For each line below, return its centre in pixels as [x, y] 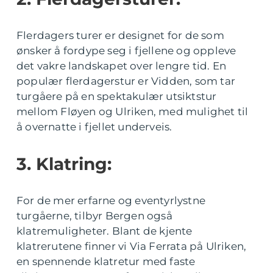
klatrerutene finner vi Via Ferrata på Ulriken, [132, 246]
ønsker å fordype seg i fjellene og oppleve [126, 51]
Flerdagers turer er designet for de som [120, 35]
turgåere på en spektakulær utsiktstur [117, 96]
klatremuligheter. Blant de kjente [105, 231]
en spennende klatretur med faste [106, 261]
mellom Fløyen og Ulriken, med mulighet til [133, 112]
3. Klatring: [64, 164]
